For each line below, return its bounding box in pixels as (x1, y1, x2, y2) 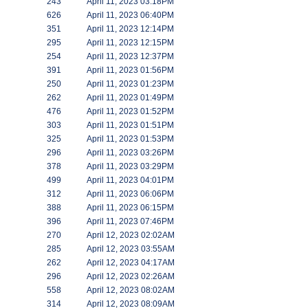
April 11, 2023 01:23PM (87, 79, 174, 89)
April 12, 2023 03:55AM (87, 244, 175, 254)
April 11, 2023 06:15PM (87, 203, 174, 212)
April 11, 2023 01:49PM (87, 93, 174, 102)
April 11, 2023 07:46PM (87, 217, 174, 226)
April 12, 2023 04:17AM (87, 258, 175, 267)
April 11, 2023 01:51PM (87, 120, 174, 130)
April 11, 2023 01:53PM (87, 134, 174, 144)
